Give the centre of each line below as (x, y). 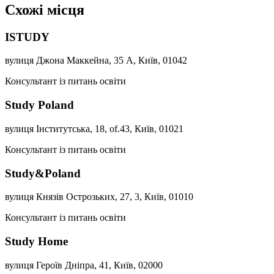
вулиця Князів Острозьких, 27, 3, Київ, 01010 (99, 197)
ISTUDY (27, 37)
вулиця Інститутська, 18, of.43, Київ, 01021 (94, 128)
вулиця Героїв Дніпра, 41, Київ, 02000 (84, 265)
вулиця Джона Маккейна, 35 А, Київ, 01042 (96, 61)
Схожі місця (45, 9)
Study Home (36, 241)
